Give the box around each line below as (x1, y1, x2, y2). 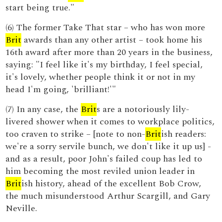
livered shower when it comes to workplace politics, (5, 115, 215, 128)
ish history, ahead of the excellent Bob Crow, (21, 177, 202, 190)
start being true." (5, 1, 75, 14)
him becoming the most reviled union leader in (5, 165, 195, 178)
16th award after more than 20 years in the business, (5, 46, 213, 59)
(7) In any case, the (5, 103, 81, 116)
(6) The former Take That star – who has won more (5, 21, 206, 34)
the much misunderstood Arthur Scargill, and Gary (5, 189, 211, 203)
